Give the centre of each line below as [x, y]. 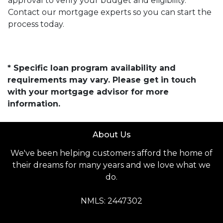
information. [34, 104]
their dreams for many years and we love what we [111, 165]
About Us [111, 135]
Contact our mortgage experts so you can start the [110, 12]
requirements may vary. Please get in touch [102, 80]
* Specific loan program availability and [92, 68]
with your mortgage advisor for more [88, 92]
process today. [37, 24]
